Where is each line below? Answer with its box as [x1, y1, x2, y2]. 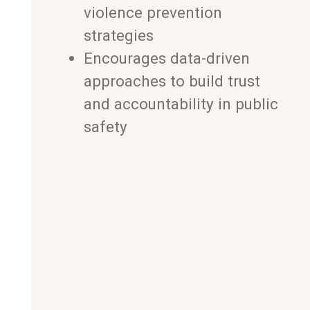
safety [83, 117, 127, 136]
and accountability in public [83, 94, 278, 113]
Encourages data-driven [83, 48, 250, 67]
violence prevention [83, 3, 222, 21]
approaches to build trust [83, 71, 260, 90]
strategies [83, 26, 154, 44]
